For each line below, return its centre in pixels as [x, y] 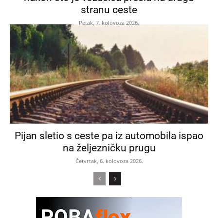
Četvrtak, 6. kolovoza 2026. [109, 161]
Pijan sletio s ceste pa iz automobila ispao [109, 136]
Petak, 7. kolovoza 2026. [109, 22]
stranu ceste [109, 9]
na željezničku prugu [109, 148]
